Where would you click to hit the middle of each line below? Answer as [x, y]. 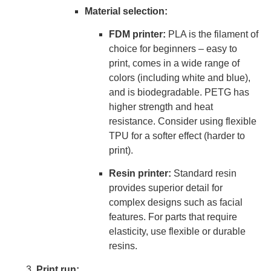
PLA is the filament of [212, 34]
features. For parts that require [173, 217]
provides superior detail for [166, 188]
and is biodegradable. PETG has [179, 93]
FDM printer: [137, 34]
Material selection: [126, 11]
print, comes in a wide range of [174, 64]
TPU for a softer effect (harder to [177, 136]
